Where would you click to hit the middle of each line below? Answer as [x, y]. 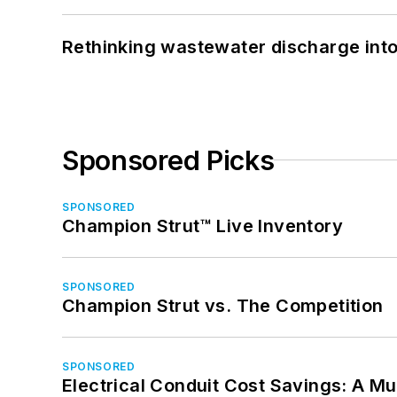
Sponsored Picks [168, 160]
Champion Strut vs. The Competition [223, 305]
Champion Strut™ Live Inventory [202, 226]
